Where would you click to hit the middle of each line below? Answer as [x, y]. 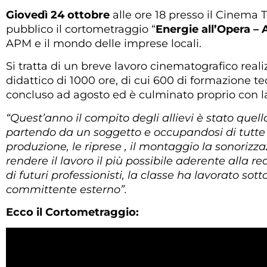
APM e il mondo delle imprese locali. [104, 43]
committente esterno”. [66, 189]
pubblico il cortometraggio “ [81, 29]
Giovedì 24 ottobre [58, 15]
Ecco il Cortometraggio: [72, 212]
